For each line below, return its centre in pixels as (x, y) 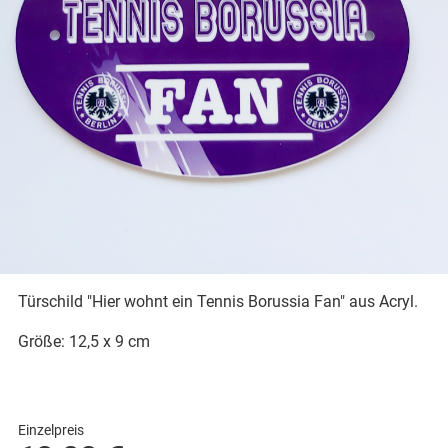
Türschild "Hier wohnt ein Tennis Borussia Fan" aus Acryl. (217, 301)
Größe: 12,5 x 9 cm (83, 341)
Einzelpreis (50, 429)
